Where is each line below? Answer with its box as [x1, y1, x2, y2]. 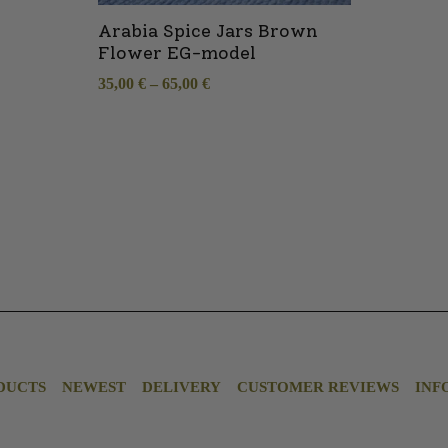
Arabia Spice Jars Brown [97, 20, 318, 42]
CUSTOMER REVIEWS [237, 379, 399, 395]
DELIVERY [142, 379, 221, 395]
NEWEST [62, 379, 126, 395]
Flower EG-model [97, 42, 256, 64]
